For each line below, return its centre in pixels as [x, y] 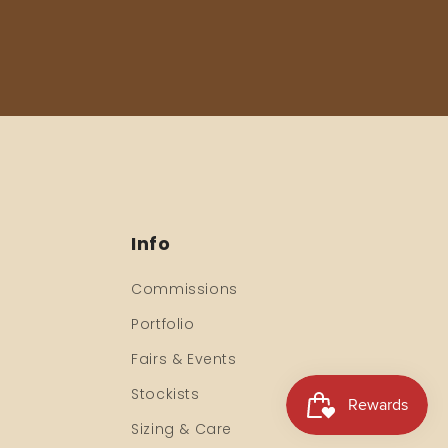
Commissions [184, 289]
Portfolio [163, 324]
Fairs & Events [184, 359]
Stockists [165, 394]
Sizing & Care [181, 429]
